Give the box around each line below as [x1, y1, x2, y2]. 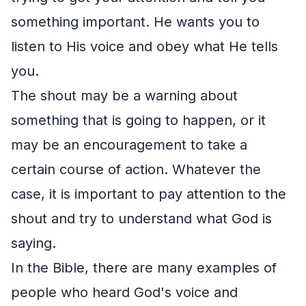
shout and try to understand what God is [11, 210, 272, 227]
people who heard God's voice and [11, 283, 238, 301]
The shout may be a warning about [11, 87, 238, 104]
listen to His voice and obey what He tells [11, 38, 278, 55]
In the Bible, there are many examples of [11, 259, 277, 276]
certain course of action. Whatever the [11, 161, 261, 178]
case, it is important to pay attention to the [11, 185, 286, 202]
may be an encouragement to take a [11, 136, 247, 153]
